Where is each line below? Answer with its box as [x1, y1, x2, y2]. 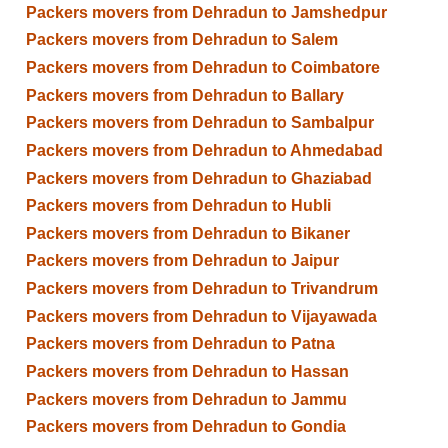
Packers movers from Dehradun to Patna [25, 335, 335, 353]
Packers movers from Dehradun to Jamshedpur [25, 3, 387, 21]
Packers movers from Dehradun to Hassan [25, 362, 349, 380]
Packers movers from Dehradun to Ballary [25, 86, 344, 104]
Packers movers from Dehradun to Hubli [25, 197, 331, 215]
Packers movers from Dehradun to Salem [25, 31, 338, 49]
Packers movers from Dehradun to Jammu [25, 390, 347, 408]
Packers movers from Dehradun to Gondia [25, 418, 346, 436]
